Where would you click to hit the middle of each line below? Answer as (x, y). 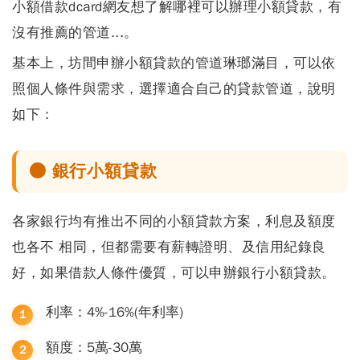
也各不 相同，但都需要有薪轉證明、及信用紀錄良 (169, 247)
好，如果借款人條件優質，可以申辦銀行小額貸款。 (174, 272)
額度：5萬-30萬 (94, 347)
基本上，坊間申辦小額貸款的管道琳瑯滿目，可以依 (174, 63)
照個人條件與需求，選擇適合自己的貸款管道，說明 (174, 88)
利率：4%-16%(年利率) (115, 312)
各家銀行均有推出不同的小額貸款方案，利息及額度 (174, 221)
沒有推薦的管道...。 (75, 32)
